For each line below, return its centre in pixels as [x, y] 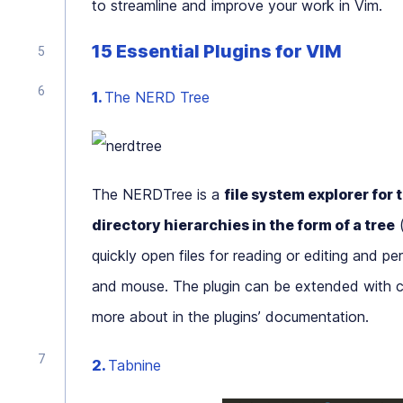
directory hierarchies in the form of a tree [243, 225]
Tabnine [134, 365]
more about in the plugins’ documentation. [230, 317]
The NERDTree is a [158, 194]
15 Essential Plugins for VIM [217, 51]
